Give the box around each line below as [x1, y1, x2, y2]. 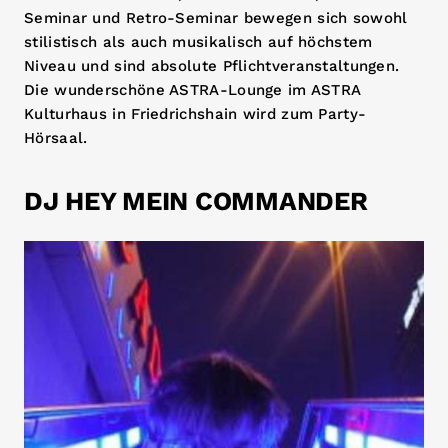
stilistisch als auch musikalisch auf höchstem [24, 33, 373, 51]
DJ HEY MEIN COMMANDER [24, 186, 368, 216]
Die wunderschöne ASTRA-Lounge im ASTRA [24, 81, 361, 99]
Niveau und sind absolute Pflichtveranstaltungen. [24, 57, 400, 75]
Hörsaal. [24, 129, 88, 147]
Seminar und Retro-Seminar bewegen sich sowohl [24, 9, 408, 27]
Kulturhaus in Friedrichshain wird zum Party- [24, 105, 367, 123]
